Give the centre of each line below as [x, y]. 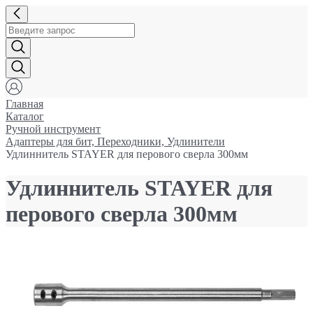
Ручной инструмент [53, 129]
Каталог [25, 116]
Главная [24, 104]
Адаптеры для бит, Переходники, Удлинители [115, 141]
